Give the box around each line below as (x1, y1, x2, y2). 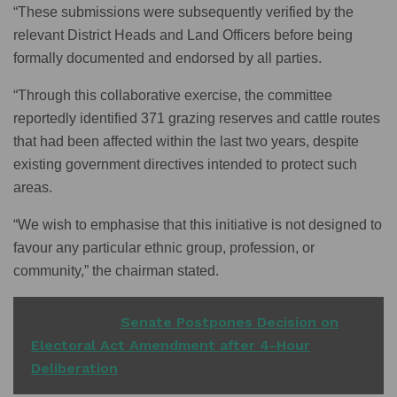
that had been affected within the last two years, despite (13, 133, 359, 149)
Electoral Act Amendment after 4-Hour (31, 336, 310, 354)
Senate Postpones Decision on (121, 313, 339, 331)
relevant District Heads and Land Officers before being (13, 27, 353, 43)
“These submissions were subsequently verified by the (13, 4, 354, 19)
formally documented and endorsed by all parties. (13, 50, 322, 66)
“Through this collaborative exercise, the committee (13, 87, 332, 103)
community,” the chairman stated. (13, 262, 219, 278)
